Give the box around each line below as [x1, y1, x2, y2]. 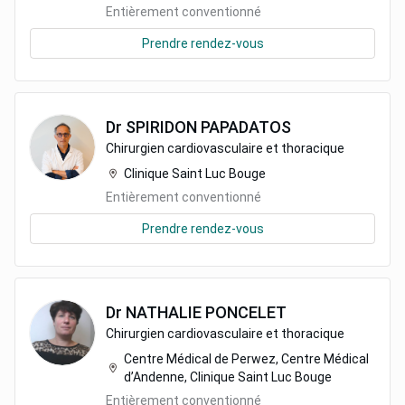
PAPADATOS [201, 118, 291, 137]
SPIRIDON [126, 118, 197, 137]
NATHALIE [126, 303, 202, 322]
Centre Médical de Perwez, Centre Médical [124, 352, 369, 366]
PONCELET [205, 303, 287, 322]
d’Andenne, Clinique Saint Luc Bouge [124, 370, 332, 384]
